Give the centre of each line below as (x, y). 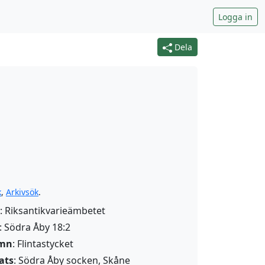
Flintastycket (45, 244)
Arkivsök (22, 192)
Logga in (235, 17)
